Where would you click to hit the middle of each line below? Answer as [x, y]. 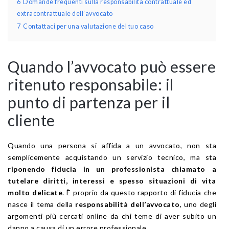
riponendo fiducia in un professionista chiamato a [112, 169]
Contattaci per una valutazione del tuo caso [88, 26]
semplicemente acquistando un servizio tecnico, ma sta [112, 157]
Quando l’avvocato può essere [112, 66]
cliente [31, 120]
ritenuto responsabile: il [91, 84]
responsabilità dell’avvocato [128, 204]
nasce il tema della [41, 204]
